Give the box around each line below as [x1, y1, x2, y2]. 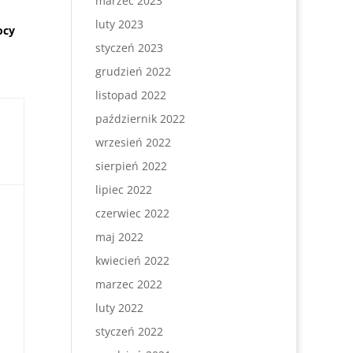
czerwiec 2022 [95, 206, 169, 221]
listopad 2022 [95, 87, 166, 102]
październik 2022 [95, 111, 185, 126]
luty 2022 [95, 300, 143, 315]
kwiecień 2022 [95, 253, 169, 268]
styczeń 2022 [95, 324, 163, 339]
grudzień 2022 [95, 64, 171, 79]
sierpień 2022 [95, 158, 167, 173]
